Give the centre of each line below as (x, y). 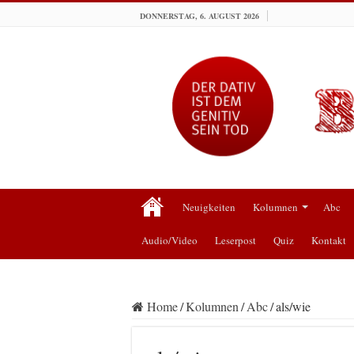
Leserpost (235, 240)
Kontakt (329, 240)
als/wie (293, 306)
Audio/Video (169, 240)
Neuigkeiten (209, 207)
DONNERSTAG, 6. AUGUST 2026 (200, 16)
